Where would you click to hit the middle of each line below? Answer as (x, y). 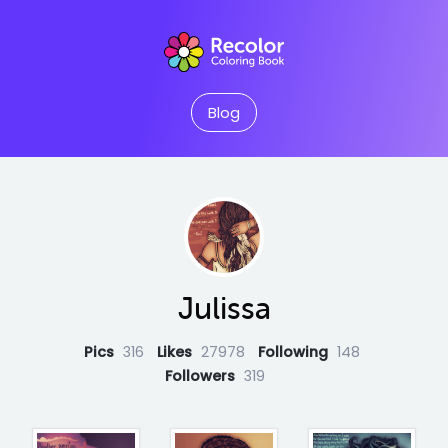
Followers (202, 375)
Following (295, 351)
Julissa (224, 308)
